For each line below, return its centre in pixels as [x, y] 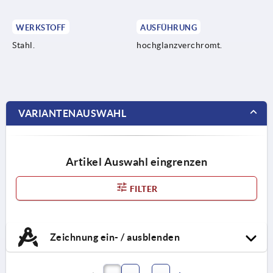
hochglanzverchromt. [179, 45]
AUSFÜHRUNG [168, 27]
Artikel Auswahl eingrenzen [136, 161]
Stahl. [23, 45]
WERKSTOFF [41, 27]
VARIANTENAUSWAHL [72, 113]
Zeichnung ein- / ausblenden [114, 237]
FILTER [143, 189]
